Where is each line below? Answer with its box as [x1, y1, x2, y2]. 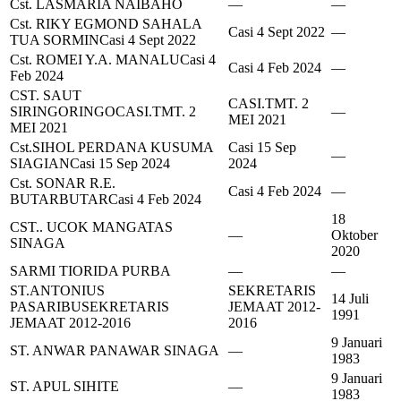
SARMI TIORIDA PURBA [10, 263, 171, 279]
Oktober [331, 227, 378, 243]
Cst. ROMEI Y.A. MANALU [10, 52, 180, 68]
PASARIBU [10, 299, 81, 315]
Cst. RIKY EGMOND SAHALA [10, 16, 201, 32]
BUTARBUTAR [10, 192, 108, 208]
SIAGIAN [10, 156, 70, 172]
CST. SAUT [10, 88, 81, 104]
